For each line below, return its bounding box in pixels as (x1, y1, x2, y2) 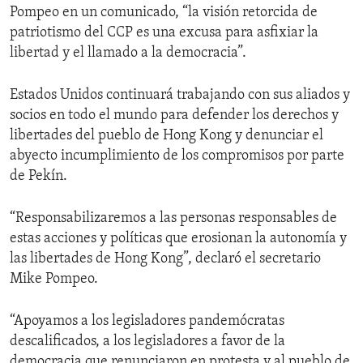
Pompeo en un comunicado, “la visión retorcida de (10, 4, 318, 20)
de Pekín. (10, 168, 67, 184)
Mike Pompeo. (10, 271, 98, 287)
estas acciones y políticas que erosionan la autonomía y (10, 230, 347, 246)
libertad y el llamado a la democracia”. (10, 45, 246, 61)
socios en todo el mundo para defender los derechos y (10, 107, 339, 123)
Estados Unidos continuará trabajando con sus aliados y (10, 87, 350, 103)
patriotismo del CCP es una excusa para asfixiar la (10, 24, 318, 41)
